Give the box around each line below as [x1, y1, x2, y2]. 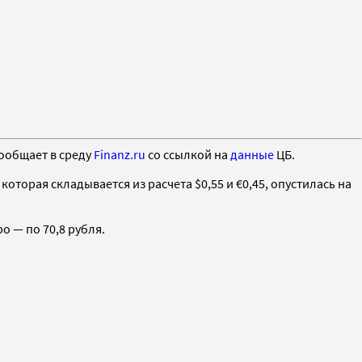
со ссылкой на [145, 145, 230, 162]
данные [230, 145, 274, 162]
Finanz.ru [94, 145, 145, 162]
